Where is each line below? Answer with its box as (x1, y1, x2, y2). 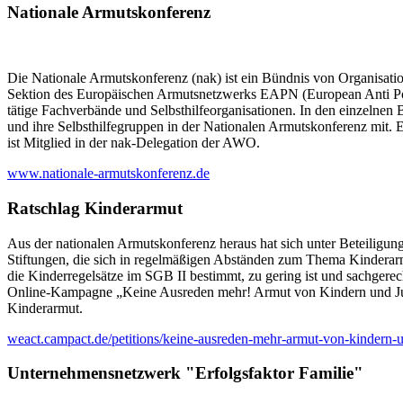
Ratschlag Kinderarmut (7, 198, 183, 218)
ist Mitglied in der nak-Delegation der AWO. (7, 135, 260, 151)
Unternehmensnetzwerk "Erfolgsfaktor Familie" (7, 363, 363, 383)
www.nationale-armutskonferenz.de (7, 166, 210, 182)
